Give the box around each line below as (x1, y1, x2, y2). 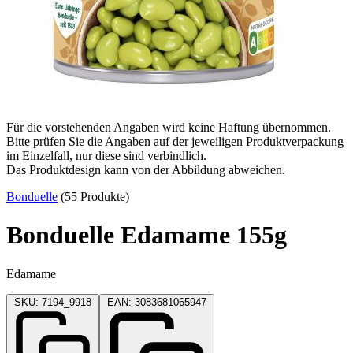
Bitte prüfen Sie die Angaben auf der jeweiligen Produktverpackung (6, 134, 344, 148)
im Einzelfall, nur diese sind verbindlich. (6, 148, 206, 162)
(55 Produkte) (58, 189, 129, 203)
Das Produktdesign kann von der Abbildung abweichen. (6, 162, 285, 176)
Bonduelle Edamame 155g (6, 221, 287, 250)
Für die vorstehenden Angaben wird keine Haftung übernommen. (6, 120, 331, 134)
